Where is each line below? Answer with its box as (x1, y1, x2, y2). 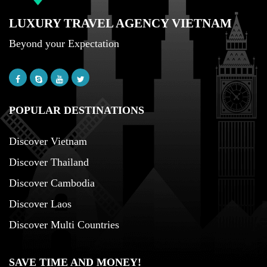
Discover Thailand (9, 156, 89, 168)
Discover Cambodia (9, 176, 95, 189)
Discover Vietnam (9, 135, 87, 147)
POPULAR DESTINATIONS (9, 104, 144, 116)
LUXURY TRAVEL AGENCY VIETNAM (9, 15, 232, 30)
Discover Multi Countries (9, 218, 119, 231)
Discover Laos (9, 197, 72, 210)
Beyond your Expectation (9, 37, 119, 49)
